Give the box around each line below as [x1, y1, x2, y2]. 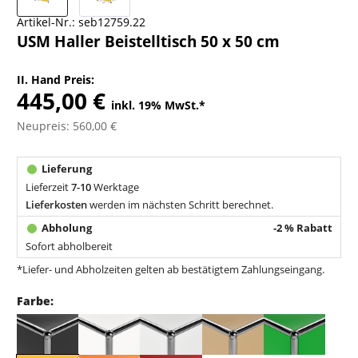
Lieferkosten [26, 197, 88, 212]
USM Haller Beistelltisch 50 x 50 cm [17, 30, 280, 52]
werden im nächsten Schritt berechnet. [87, 197, 274, 212]
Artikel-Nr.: [17, 14, 76, 30]
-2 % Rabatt [272, 221, 332, 235]
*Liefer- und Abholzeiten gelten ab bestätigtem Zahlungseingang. [17, 263, 325, 276]
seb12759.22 [78, 14, 146, 30]
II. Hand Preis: [17, 72, 95, 87]
